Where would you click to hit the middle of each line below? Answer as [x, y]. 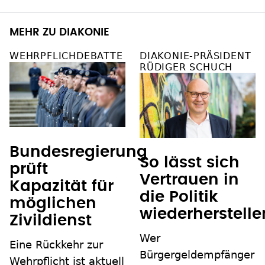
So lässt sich [190, 163]
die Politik [179, 197]
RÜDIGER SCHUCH [186, 67]
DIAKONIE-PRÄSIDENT [195, 56]
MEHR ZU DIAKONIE [59, 33]
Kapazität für [62, 187]
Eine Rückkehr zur [56, 245]
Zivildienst [51, 221]
